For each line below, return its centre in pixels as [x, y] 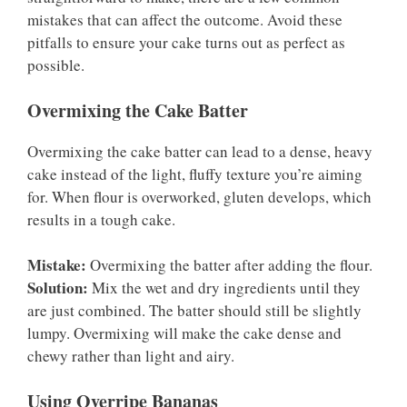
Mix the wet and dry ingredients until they [224, 288]
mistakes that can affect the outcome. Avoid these [185, 20]
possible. [56, 65]
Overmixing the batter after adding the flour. [229, 265]
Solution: [58, 288]
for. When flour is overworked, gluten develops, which [199, 196]
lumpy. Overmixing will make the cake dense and [184, 333]
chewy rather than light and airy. [131, 356]
